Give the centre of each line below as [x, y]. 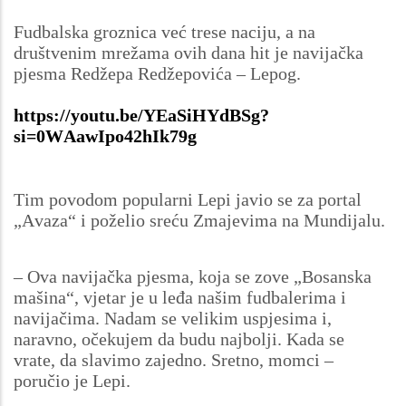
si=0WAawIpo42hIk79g [105, 135]
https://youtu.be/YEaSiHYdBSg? [141, 115]
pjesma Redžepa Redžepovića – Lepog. [159, 73]
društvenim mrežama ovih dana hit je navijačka [188, 52]
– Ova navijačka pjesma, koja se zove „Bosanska [193, 276]
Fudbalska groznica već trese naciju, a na [164, 31]
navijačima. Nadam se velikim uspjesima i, [173, 318]
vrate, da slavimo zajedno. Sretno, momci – [174, 359]
